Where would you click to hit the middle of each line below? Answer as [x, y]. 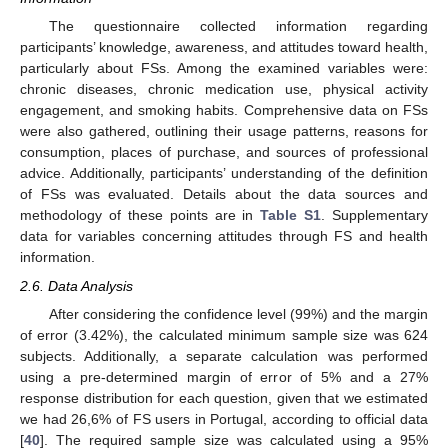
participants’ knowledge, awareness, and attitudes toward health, [224, 47]
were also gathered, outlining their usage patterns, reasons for [224, 131]
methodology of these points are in [140, 215]
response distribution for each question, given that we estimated [224, 397]
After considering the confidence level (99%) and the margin [238, 313]
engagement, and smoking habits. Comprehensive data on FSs [224, 110]
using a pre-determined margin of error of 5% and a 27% [224, 376]
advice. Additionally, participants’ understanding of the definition [224, 173]
